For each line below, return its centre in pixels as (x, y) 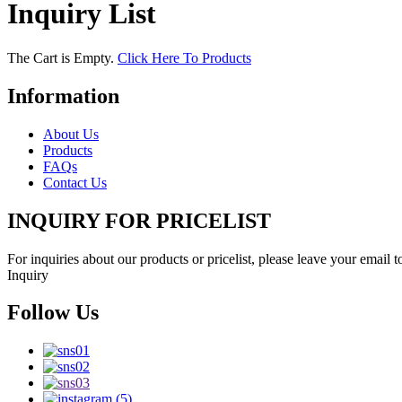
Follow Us (53, 313)
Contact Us (75, 182)
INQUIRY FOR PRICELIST (139, 220)
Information (63, 96)
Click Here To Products (184, 57)
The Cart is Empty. (62, 57)
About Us (71, 134)
